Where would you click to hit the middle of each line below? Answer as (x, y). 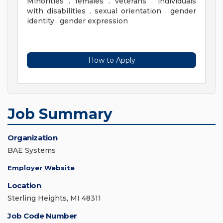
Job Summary (60, 114)
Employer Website (41, 168)
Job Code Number (42, 216)
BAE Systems (32, 151)
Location (24, 186)
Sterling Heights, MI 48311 (54, 198)
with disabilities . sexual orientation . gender (111, 11)
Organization (32, 138)
